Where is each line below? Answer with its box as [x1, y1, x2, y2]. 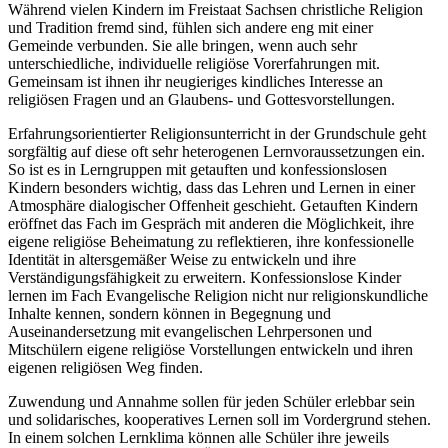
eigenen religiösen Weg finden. [8, 358, 203, 376]
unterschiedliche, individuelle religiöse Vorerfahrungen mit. [8, 54, 380, 72]
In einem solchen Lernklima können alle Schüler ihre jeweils [8, 428, 389, 446]
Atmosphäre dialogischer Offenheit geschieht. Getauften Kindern [8, 196, 418, 214]
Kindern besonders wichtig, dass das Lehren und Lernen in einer [8, 178, 415, 196]
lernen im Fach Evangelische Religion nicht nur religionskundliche [8, 286, 428, 304]
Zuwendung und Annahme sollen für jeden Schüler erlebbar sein [8, 392, 415, 410]
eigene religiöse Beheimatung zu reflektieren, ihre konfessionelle [8, 232, 414, 250]
